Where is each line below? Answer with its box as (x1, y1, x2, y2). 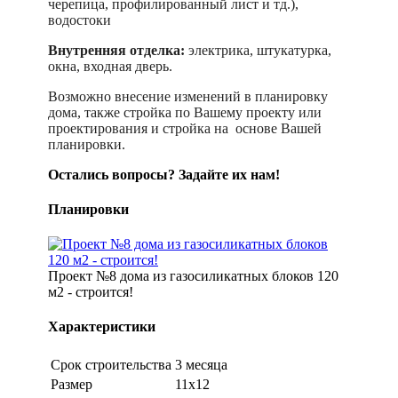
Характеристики (48, 319, 155, 335)
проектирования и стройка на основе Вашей (48, 120, 322, 136)
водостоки (48, 12, 111, 28)
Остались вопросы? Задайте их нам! (48, 166, 283, 182)
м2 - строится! (48, 284, 133, 300)
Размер (51, 376, 92, 392)
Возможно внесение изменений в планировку (48, 88, 328, 104)
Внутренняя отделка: (48, 42, 185, 58)
